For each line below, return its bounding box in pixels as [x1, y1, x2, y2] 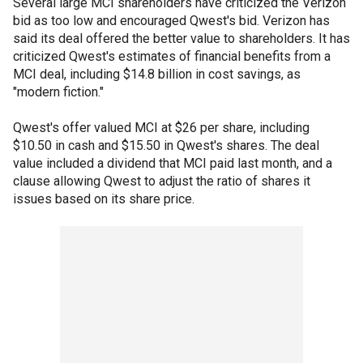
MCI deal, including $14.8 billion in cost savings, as [13, 66, 301, 82]
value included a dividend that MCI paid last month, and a [13, 156, 332, 171]
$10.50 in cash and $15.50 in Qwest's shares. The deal [13, 138, 319, 153]
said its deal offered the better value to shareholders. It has [13, 31, 350, 46]
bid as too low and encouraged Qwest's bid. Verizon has [13, 13, 330, 28]
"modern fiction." [13, 84, 104, 100]
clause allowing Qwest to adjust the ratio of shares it [13, 173, 310, 189]
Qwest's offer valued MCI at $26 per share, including [13, 120, 310, 135]
